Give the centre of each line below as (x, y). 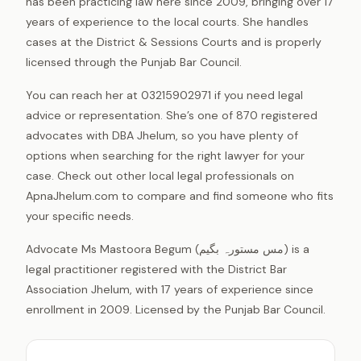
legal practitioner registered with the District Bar (156, 269)
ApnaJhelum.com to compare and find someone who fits (180, 195)
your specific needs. (80, 216)
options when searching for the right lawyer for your (165, 155)
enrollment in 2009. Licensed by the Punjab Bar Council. (176, 309)
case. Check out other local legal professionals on (160, 175)
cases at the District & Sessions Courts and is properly (174, 41)
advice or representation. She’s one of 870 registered (172, 115)
